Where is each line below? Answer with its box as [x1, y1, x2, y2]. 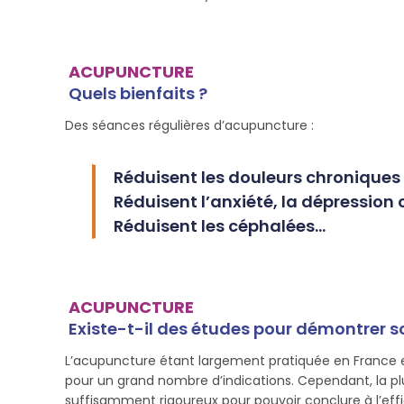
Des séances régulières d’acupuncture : [65, 116, 314, 134]
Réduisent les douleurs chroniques [114, 166, 400, 188]
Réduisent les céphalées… [114, 215, 326, 237]
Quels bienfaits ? [69, 82, 207, 105]
